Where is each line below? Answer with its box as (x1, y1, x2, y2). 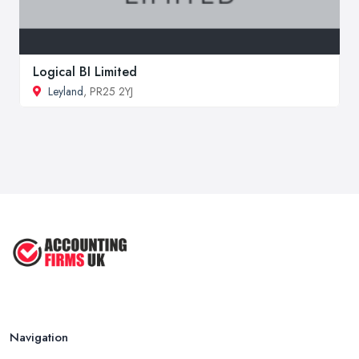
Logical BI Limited (33, 62, 137, 81)
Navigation (10, 329, 68, 347)
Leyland (48, 83, 83, 99)
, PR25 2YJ (83, 83, 133, 99)
